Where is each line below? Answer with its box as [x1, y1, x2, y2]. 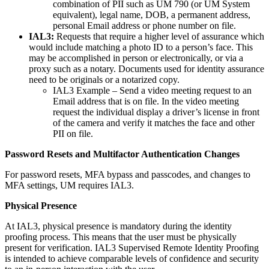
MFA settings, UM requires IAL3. [5, 180, 134, 191]
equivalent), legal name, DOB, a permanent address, [53, 10, 250, 20]
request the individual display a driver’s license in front [53, 107, 259, 118]
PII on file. [53, 128, 93, 139]
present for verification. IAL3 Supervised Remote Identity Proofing [5, 243, 259, 253]
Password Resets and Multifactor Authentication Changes [5, 149, 240, 160]
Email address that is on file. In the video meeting [53, 96, 239, 107]
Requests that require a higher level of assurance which [54, 31, 264, 42]
